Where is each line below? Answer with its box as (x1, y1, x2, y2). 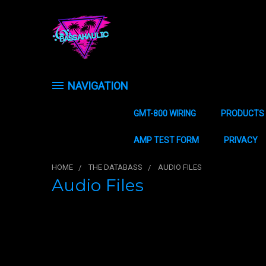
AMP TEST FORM (134, 135, 199, 145)
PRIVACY (224, 135, 258, 145)
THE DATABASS (88, 163, 142, 172)
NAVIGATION (68, 80, 128, 92)
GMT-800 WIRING (134, 109, 196, 118)
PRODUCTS (221, 109, 264, 118)
